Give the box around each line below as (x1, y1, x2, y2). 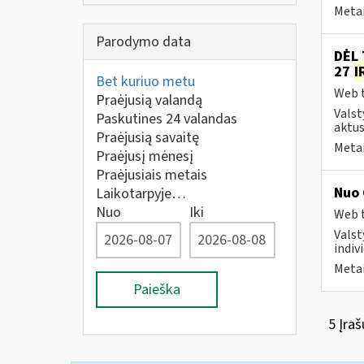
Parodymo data (96, 32, 191, 52)
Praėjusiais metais (96, 165, 207, 185)
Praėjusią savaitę (96, 128, 199, 148)
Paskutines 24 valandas (96, 109, 237, 129)
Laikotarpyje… (96, 184, 186, 204)
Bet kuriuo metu (96, 71, 195, 92)
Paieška (133, 279, 180, 300)
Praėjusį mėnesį (96, 146, 193, 167)
